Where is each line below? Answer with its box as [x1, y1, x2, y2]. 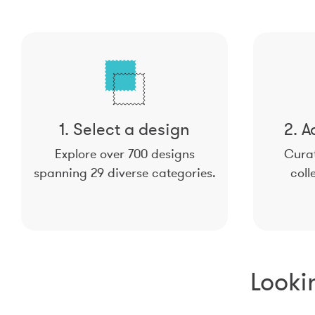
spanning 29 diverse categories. [33, 165, 216, 181]
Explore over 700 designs [54, 146, 195, 162]
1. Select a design [59, 118, 190, 141]
